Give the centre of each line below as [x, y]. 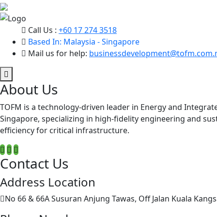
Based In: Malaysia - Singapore [84, 41]
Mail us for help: [58, 53]
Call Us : [43, 30]
